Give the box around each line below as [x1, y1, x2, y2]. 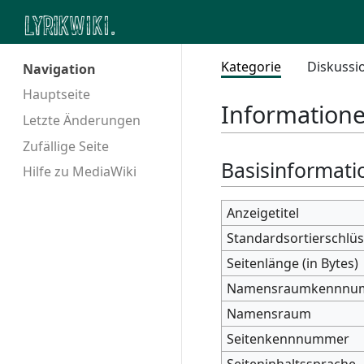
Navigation [23, 60, 96, 79]
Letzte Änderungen [23, 110, 141, 129]
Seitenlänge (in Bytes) [227, 253, 359, 272]
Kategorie [221, 58, 281, 76]
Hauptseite [23, 84, 90, 103]
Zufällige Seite [23, 136, 109, 155]
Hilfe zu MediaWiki [23, 162, 136, 181]
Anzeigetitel [227, 203, 300, 222]
